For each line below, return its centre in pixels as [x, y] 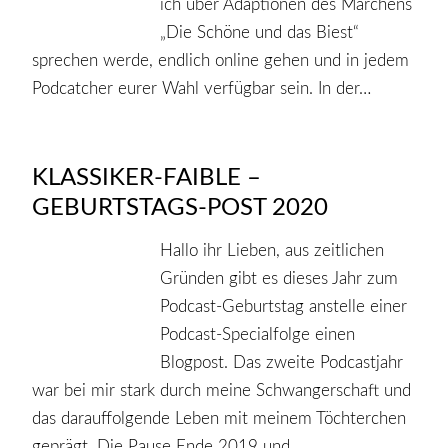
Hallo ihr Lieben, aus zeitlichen [272, 251]
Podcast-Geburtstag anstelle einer [284, 307]
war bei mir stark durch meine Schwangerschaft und [221, 391]
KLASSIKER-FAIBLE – [146, 177]
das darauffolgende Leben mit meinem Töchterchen [218, 419]
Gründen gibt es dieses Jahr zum [279, 279]
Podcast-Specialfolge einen [258, 335]
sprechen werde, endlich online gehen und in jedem [220, 60]
